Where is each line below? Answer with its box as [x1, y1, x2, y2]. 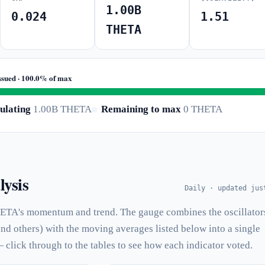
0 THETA [181, 103, 222, 115]
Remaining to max [101, 103, 181, 115]
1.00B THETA [31, 103, 92, 115]
